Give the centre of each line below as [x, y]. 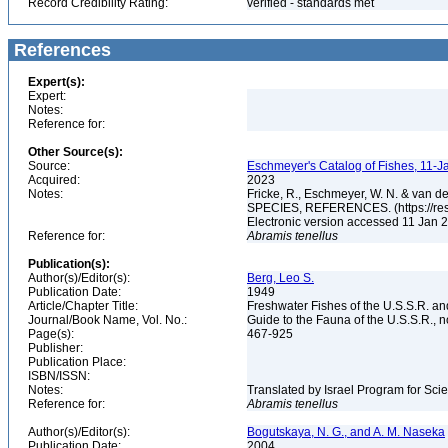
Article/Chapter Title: [83, 306]
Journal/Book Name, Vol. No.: [107, 320]
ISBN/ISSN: [59, 376]
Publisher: [55, 348]
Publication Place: [77, 362]
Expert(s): [56, 82]
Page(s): [51, 334]
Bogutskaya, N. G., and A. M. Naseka [346, 432]
